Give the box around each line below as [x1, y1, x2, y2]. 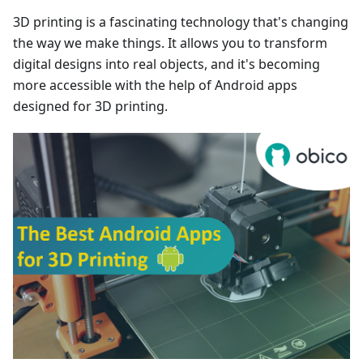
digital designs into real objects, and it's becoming [13, 55, 320, 74]
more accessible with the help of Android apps [13, 76, 297, 95]
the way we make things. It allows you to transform [13, 34, 327, 53]
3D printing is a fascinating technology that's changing [13, 13, 348, 32]
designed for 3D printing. [13, 97, 168, 116]
